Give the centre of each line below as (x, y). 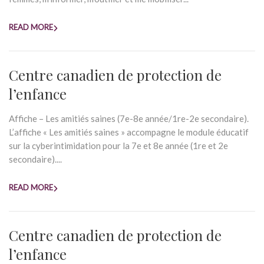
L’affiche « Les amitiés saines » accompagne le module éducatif (129, 132)
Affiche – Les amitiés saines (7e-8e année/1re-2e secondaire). (129, 118)
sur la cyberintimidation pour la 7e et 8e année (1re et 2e (118, 146)
